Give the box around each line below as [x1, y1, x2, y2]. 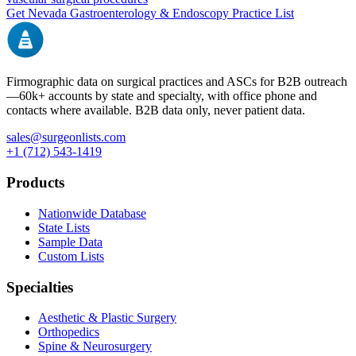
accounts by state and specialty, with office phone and [45, 89, 317, 103]
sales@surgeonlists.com [6, 130, 126, 145]
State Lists [38, 220, 90, 234]
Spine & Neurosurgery [38, 339, 152, 354]
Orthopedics [38, 325, 99, 339]
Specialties [6, 278, 73, 296]
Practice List [229, 6, 294, 21]
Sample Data [38, 234, 103, 249]
